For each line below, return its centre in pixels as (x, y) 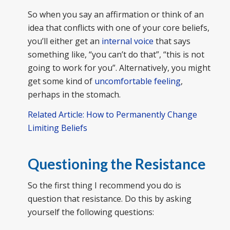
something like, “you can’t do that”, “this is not (116, 54)
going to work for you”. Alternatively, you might (119, 68)
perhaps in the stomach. (74, 94)
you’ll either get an (64, 41)
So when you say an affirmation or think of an (116, 14)
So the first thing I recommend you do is (104, 185)
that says (172, 41)
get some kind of (61, 81)
